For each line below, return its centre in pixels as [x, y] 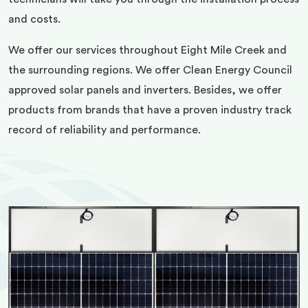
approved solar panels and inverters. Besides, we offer [145, 90]
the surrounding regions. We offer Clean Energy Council [150, 70]
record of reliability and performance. [104, 130]
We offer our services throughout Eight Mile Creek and [147, 50]
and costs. [34, 19]
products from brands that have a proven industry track [150, 110]
